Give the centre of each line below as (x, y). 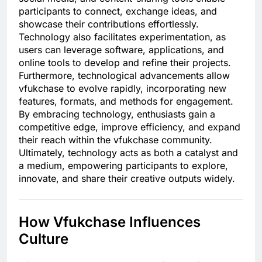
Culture (44, 239)
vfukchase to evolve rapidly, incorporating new (123, 89)
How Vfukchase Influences (110, 222)
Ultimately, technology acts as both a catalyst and (128, 153)
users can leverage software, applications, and (121, 50)
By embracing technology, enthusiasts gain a (117, 114)
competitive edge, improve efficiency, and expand (130, 127)
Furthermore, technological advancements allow (124, 76)
